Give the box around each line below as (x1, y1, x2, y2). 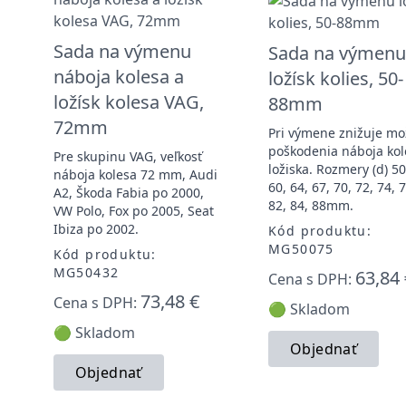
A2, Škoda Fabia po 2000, (53, 183, 204, 201)
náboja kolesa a (53, 63, 184, 89)
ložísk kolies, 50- (267, 65, 403, 91)
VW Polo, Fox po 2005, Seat (53, 201, 214, 219)
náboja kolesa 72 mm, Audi (53, 165, 217, 183)
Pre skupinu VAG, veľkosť (53, 147, 202, 165)
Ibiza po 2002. (53, 219, 139, 237)
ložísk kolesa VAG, (53, 89, 204, 114)
